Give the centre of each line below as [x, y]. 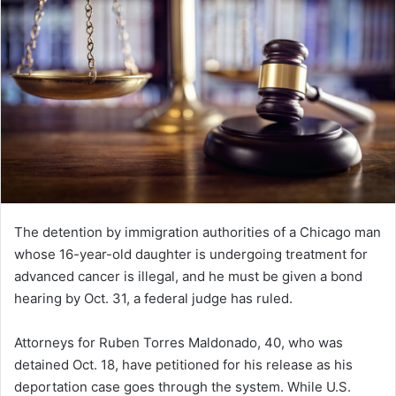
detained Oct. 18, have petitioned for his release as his [183, 365]
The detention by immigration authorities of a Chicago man [198, 232]
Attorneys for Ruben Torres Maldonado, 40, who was [179, 343]
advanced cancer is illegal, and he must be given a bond [188, 277]
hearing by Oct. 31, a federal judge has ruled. [153, 299]
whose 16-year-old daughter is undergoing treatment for [191, 255]
